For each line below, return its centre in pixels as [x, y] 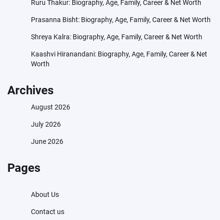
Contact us [48, 212]
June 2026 [47, 142]
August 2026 [51, 107]
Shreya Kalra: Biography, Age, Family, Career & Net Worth [117, 37]
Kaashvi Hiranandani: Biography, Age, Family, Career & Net [119, 54]
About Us [45, 195]
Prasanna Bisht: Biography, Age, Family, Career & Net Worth [121, 20]
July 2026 [46, 124]
